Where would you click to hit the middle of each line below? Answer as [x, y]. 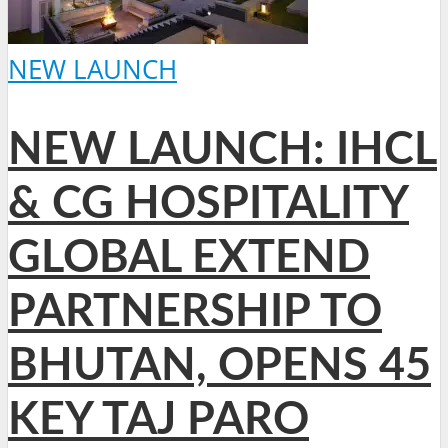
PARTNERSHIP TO [195, 312]
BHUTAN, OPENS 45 [219, 366]
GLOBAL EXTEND [189, 258]
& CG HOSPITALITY [208, 204]
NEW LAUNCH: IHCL [222, 150]
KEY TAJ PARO [158, 420]
